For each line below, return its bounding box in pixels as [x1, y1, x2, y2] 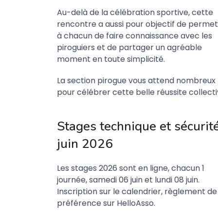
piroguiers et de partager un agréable [57, 42, 202, 53]
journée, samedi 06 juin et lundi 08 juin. [57, 174, 200, 185]
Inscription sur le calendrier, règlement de [57, 186, 217, 197]
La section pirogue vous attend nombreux [57, 75, 216, 86]
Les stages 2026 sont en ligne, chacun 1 [57, 163, 204, 174]
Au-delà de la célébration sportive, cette [57, 7, 213, 18]
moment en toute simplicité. [57, 54, 165, 65]
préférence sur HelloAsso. [57, 198, 155, 209]
